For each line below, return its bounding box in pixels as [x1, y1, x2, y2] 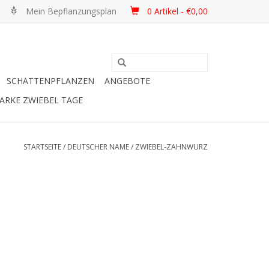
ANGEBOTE [104, 75, 150, 86]
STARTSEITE [23, 142, 61, 152]
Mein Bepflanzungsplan [26, 5, 116, 17]
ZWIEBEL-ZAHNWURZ [135, 142, 208, 152]
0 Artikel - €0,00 [147, 5, 208, 17]
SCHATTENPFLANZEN [7, 75, 94, 86]
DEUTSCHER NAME [67, 142, 129, 152]
